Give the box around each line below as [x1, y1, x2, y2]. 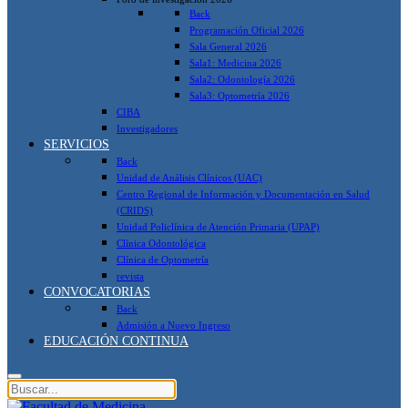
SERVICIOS [44, 136, 109, 151]
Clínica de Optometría [117, 253, 209, 265]
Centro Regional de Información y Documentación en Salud [117, 188, 370, 199]
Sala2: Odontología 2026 [189, 73, 295, 85]
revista [117, 270, 144, 281]
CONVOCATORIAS [44, 283, 150, 299]
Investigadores [117, 122, 178, 134]
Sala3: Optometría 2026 [189, 89, 290, 101]
